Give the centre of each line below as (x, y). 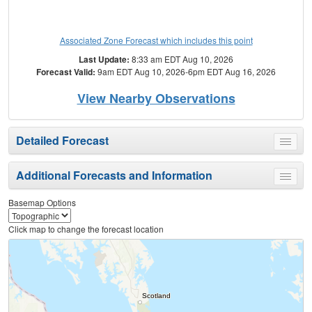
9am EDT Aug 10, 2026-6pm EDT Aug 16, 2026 (186, 72)
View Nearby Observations (156, 99)
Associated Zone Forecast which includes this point (156, 40)
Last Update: (104, 60)
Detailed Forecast (62, 141)
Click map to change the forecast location (86, 229)
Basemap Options (42, 203)
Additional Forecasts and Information (114, 175)
